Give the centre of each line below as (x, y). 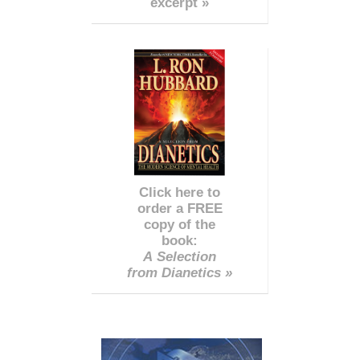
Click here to (180, 193)
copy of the (180, 225)
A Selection (180, 257)
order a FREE (180, 209)
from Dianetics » (180, 273)
